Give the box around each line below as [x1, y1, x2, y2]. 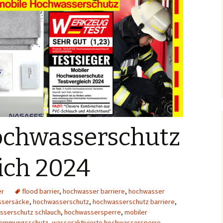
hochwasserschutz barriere [93, 197, 175, 206]
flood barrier [22, 187, 59, 196]
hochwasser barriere [63, 187, 125, 196]
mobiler [124, 208, 147, 217]
